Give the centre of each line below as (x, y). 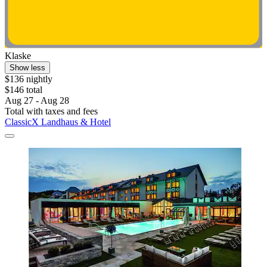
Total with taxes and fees (51, 111)
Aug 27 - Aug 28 (37, 100)
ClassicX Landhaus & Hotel (58, 122)
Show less (27, 67)
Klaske (18, 55)
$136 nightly (29, 79)
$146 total (24, 89)
